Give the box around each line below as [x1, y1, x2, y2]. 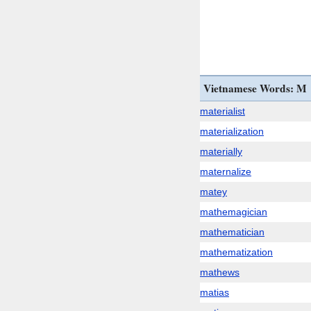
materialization [200, 126, 264, 137]
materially [200, 146, 242, 157]
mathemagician [200, 206, 267, 217]
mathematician [200, 226, 264, 237]
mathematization [200, 246, 273, 258]
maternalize [200, 166, 251, 177]
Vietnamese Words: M [203, 81, 307, 96]
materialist [200, 106, 245, 117]
